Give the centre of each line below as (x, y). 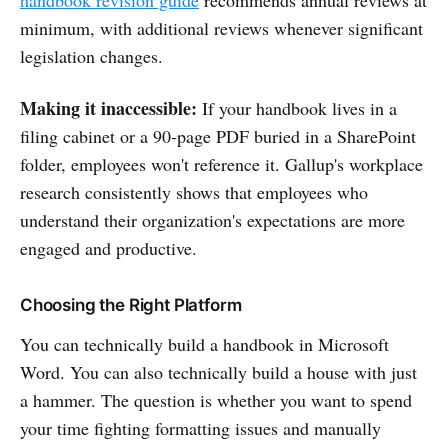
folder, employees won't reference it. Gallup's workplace (221, 163)
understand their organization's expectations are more (212, 219)
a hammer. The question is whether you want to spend (216, 399)
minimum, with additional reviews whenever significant (221, 27)
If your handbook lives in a (297, 107)
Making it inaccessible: (108, 107)
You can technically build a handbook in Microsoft (204, 343)
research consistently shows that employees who (194, 191)
